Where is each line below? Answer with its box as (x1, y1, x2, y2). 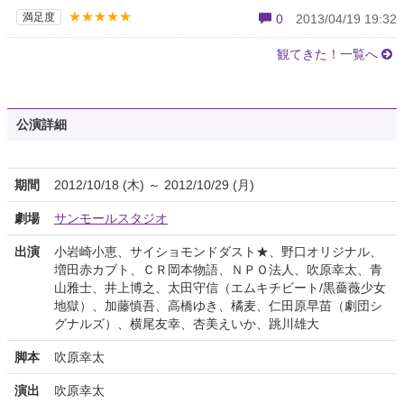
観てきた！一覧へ (277, 47, 378, 62)
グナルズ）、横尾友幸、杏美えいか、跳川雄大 (54, 317, 319, 332)
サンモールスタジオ (54, 211, 168, 226)
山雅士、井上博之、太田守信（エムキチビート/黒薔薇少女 (54, 280, 386, 296)
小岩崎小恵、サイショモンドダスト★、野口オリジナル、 (54, 244, 382, 260)
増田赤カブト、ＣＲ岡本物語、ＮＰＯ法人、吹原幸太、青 (54, 262, 382, 278)
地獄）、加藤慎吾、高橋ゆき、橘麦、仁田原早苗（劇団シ (54, 298, 382, 314)
